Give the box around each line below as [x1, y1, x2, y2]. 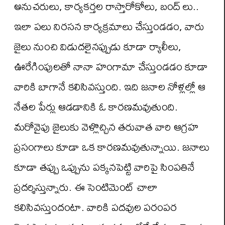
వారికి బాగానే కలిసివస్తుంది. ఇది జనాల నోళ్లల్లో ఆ [14, 76, 205, 97]
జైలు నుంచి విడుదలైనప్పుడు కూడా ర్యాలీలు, [14, 36, 181, 57]
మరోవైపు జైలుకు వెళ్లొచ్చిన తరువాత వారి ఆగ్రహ [14, 116, 198, 138]
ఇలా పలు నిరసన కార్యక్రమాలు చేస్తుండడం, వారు [14, 16, 204, 37]
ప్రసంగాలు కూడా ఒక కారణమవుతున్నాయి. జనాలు [14, 136, 209, 158]
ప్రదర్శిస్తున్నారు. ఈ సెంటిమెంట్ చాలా [14, 176, 158, 198]
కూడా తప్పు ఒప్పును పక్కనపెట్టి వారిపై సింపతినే [14, 156, 195, 178]
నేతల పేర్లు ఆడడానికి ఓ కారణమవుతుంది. [14, 96, 178, 118]
